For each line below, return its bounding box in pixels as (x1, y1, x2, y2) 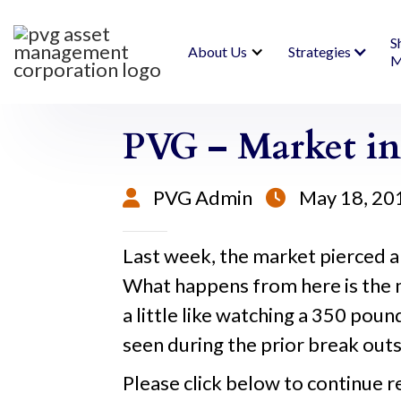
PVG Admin (153, 185, 252, 209)
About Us (187, 43, 247, 60)
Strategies (287, 43, 351, 60)
